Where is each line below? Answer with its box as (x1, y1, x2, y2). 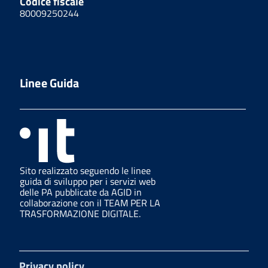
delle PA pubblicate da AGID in (20, 184, 142, 199)
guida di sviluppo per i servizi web (20, 173, 156, 188)
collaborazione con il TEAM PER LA (20, 195, 160, 210)
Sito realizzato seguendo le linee (20, 163, 151, 178)
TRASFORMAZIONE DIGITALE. (20, 206, 141, 221)
